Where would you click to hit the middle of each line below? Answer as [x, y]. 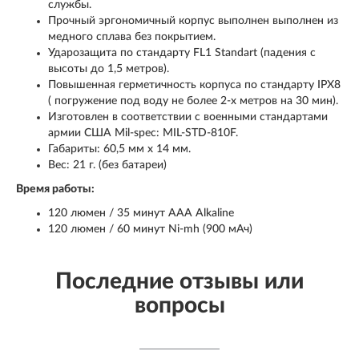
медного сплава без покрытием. [132, 37]
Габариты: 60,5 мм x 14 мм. [119, 149]
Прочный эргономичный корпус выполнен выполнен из [193, 21]
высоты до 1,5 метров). [109, 69]
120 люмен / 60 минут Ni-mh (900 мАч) [150, 230]
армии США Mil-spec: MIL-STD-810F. [143, 133]
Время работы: [55, 190]
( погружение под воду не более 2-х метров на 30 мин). [193, 101]
